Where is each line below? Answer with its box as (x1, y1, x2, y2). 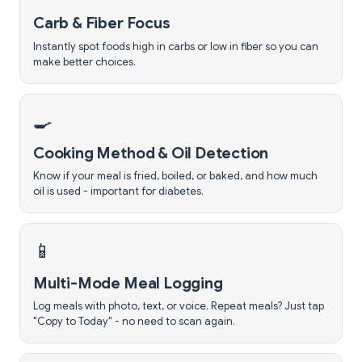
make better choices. (33, 55, 136, 69)
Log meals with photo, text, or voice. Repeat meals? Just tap (33, 300, 324, 314)
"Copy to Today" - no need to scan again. (33, 315, 235, 329)
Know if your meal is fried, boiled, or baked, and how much (33, 170, 318, 183)
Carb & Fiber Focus (33, 13, 170, 33)
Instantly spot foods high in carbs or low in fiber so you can (33, 40, 318, 53)
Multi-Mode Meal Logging (33, 272, 223, 293)
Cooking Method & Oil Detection (33, 142, 269, 162)
